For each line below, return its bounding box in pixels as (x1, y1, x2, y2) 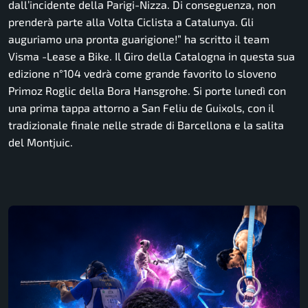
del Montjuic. (8, 135, 73, 148)
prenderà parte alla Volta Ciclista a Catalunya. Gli (8, 14, 254, 28)
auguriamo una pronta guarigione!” (8, 32, 181, 45)
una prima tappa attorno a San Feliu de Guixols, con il (8, 100, 274, 114)
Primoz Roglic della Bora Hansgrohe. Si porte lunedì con (8, 83, 286, 97)
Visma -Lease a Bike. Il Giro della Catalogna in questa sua (8, 49, 295, 63)
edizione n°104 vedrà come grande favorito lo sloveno (8, 66, 276, 80)
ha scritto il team (181, 32, 269, 45)
